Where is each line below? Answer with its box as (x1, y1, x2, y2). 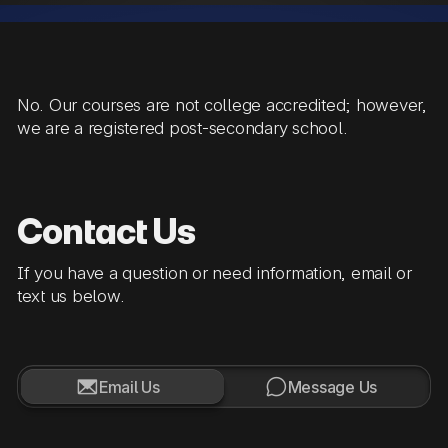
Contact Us (17, 209, 196, 254)
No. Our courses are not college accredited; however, (17, 95, 427, 116)
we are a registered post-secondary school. (17, 118, 348, 139)
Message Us (287, 376, 378, 397)
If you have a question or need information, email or (17, 262, 412, 283)
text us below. (17, 285, 125, 306)
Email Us (98, 376, 160, 397)
